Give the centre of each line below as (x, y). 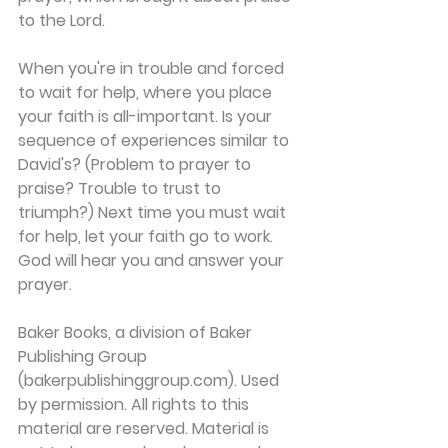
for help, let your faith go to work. (147, 236)
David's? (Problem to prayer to (136, 164)
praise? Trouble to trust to (121, 188)
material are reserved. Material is (145, 428)
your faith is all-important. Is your (147, 116)
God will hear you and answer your (153, 260)
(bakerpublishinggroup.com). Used (150, 380)
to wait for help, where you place (147, 92)
